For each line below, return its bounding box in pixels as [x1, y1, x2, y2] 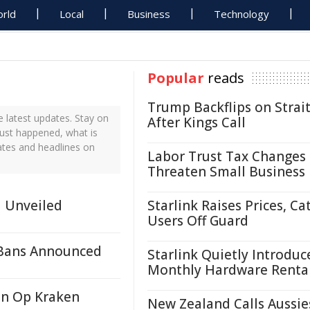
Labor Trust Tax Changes [147, 147, 306, 165]
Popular [147, 69, 204, 87]
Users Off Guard [147, 212, 248, 230]
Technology [214, 7, 270, 21]
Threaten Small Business [147, 163, 305, 181]
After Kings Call [147, 113, 246, 131]
